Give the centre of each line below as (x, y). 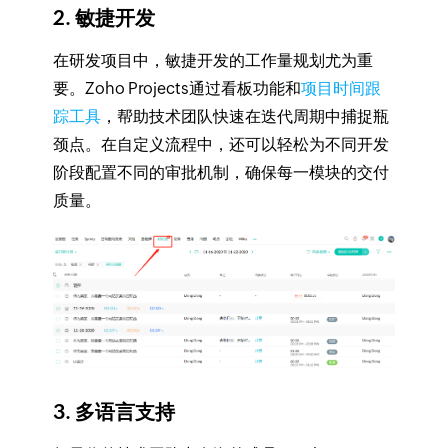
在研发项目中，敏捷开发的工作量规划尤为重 (212, 61)
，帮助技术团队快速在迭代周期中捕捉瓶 (244, 117)
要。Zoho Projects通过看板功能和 (176, 89)
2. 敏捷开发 (103, 18)
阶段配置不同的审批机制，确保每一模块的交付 (220, 173)
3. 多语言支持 (113, 411)
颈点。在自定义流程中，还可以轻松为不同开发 (220, 145)
